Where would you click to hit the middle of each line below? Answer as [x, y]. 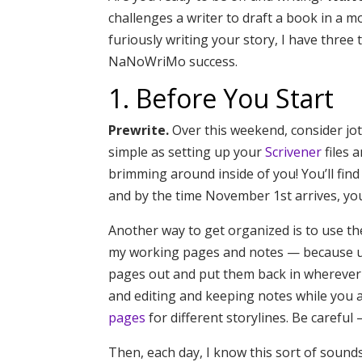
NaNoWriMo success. [173, 61]
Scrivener [294, 152]
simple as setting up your [187, 152]
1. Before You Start [221, 98]
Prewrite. [139, 130]
